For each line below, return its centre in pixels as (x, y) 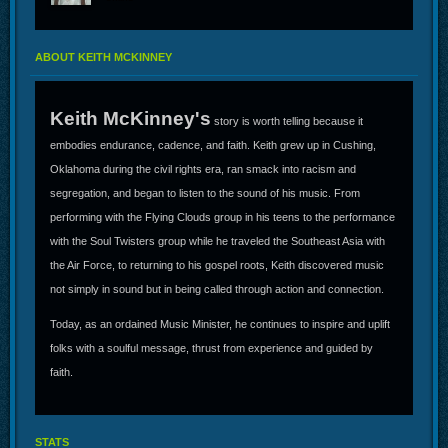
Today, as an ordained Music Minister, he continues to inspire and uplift (220, 323)
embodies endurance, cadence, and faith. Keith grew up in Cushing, (213, 144)
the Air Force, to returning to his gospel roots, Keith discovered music (217, 264)
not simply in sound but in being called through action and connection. (217, 288)
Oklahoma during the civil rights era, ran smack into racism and (203, 168)
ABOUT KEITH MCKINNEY (103, 56)
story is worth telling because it (287, 120)
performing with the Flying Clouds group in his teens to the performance (222, 216)
